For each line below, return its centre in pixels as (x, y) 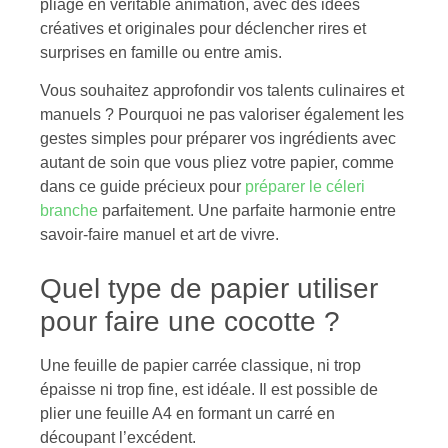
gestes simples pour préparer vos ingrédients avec (218, 138)
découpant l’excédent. (118, 437)
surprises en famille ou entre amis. (161, 52)
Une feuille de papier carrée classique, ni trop (200, 365)
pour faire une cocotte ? (190, 321)
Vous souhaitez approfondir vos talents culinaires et (222, 90)
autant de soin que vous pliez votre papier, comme (217, 162)
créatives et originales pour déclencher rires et (203, 28)
